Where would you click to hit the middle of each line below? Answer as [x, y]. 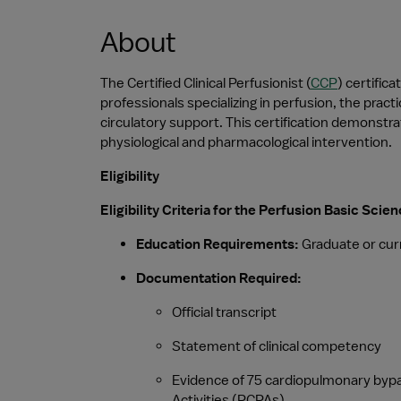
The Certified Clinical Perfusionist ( [205, 83]
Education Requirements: [218, 244]
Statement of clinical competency [277, 346]
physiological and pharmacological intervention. [246, 142]
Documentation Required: [219, 278]
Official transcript [224, 312]
